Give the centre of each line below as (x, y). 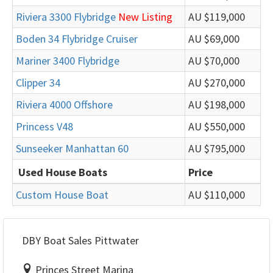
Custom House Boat (62, 195)
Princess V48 (44, 126)
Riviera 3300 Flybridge (66, 17)
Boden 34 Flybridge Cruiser (77, 39)
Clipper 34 (38, 83)
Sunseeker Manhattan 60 (72, 148)
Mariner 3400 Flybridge (68, 61)
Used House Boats (63, 172)
